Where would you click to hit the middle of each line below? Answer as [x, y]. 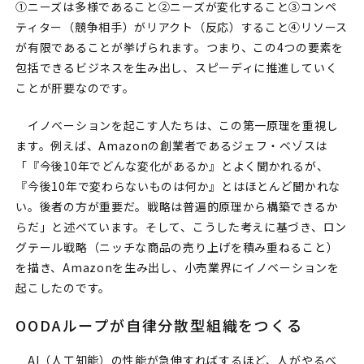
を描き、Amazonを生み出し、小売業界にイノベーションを [178, 268]
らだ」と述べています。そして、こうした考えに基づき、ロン [181, 227]
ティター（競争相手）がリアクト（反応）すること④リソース [182, 27]
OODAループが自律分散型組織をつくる [159, 325]
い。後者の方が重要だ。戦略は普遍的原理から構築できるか [177, 207]
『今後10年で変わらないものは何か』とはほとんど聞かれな [178, 186]
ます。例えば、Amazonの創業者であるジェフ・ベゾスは [171, 146]
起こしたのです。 [63, 288]
